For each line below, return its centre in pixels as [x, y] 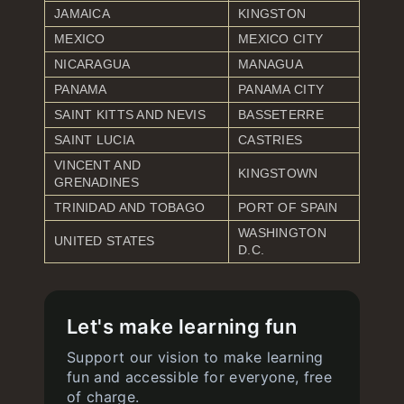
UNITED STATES [105, 241]
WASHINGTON [282, 233]
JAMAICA [82, 14]
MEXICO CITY [281, 39]
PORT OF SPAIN [288, 207]
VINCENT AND [98, 165]
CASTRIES [271, 140]
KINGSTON [272, 14]
